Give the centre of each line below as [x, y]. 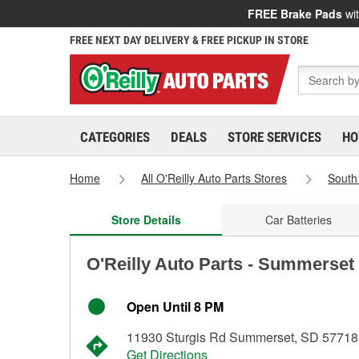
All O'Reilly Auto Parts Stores [214, 178]
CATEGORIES [115, 137]
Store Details [146, 220]
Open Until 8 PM [175, 307]
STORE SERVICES [274, 137]
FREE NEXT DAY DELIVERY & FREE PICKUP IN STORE [189, 40]
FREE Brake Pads [295, 14]
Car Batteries [298, 220]
